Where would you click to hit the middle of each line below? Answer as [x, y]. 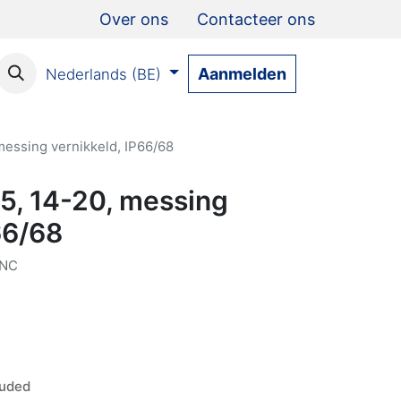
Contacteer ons [256, 19]
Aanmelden [242, 73]
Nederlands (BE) [103, 74]
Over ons [134, 19]
